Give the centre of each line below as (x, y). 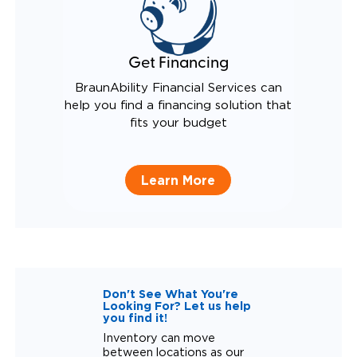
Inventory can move (159, 339)
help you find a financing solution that (178, 106)
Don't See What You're (170, 294)
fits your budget (178, 124)
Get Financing (178, 64)
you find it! (135, 318)
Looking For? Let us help (177, 306)
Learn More (178, 180)
